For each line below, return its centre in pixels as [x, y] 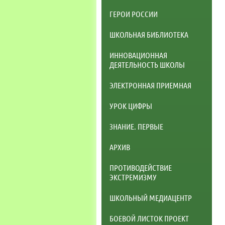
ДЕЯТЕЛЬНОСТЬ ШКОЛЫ [147, 64]
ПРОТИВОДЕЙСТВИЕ [141, 167]
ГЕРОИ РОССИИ [134, 14]
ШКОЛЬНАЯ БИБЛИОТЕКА [149, 34]
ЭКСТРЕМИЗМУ [133, 177]
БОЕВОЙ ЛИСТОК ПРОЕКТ [149, 218]
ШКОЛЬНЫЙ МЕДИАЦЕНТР [151, 197]
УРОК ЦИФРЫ [131, 105]
